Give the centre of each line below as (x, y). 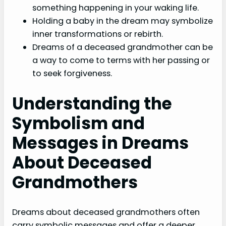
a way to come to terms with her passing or (121, 60)
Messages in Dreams (100, 143)
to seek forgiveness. (72, 73)
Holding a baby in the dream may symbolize (123, 21)
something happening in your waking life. (116, 8)
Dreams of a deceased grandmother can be (123, 47)
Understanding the (92, 104)
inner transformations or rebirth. (98, 34)
